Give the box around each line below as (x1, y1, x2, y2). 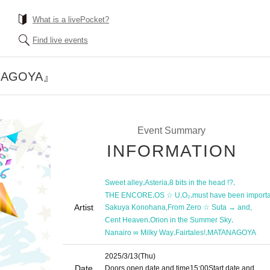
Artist (74, 202, 93, 212)
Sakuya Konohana (105, 203, 166, 212)
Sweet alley (105, 178, 143, 187)
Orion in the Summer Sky (150, 216, 231, 225)
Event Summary (137, 125, 206, 136)
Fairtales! (175, 228, 206, 237)
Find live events (33, 36, 88, 45)
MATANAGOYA (207, 228, 256, 237)
